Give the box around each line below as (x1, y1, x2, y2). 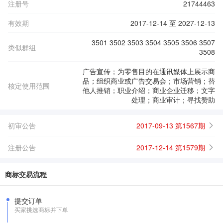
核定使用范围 (8, 80, 50, 91)
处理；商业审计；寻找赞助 (131, 95, 215, 105)
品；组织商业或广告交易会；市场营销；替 (83, 76, 215, 86)
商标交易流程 (5, 169, 47, 179)
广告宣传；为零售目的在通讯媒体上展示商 (83, 66, 215, 76)
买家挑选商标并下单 (14, 205, 68, 214)
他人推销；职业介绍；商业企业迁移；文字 (83, 85, 215, 95)
